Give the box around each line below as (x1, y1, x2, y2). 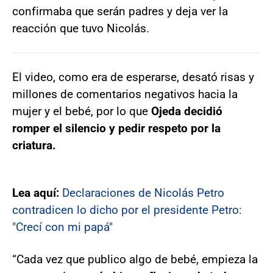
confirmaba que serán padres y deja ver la (12, 4, 228, 18)
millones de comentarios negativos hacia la (12, 87, 238, 101)
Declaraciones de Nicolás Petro (62, 185, 224, 200)
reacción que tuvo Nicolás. (12, 21, 149, 35)
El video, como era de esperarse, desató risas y (12, 69, 254, 84)
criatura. (12, 138, 56, 152)
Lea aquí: (12, 185, 62, 200)
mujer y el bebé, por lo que (12, 104, 151, 118)
